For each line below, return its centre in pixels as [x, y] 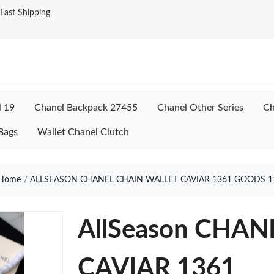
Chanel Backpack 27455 [86, 108]
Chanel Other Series [200, 108]
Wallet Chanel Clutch [83, 132]
